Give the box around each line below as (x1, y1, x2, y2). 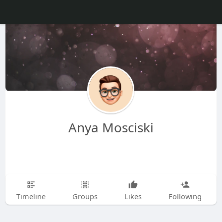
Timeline (16, 191, 46, 201)
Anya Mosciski (68, 118, 154, 136)
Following (168, 191, 202, 201)
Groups (72, 191, 98, 201)
